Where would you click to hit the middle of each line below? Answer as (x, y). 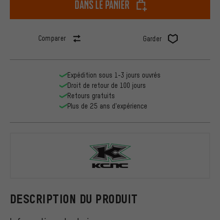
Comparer (52, 38)
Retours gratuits (91, 96)
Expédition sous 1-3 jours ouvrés (114, 75)
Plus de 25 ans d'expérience (107, 106)
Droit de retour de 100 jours (107, 85)
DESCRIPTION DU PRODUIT (74, 199)
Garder (152, 39)
